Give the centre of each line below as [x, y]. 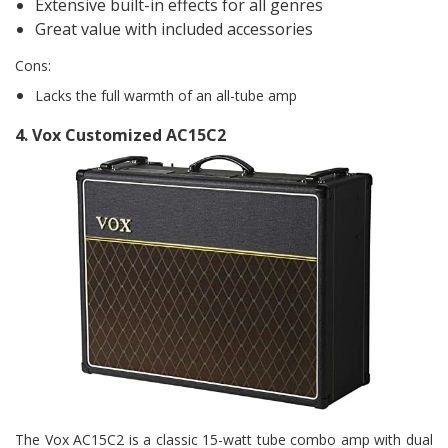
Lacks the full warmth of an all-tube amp [166, 95]
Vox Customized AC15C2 [129, 134]
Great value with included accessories [174, 28]
